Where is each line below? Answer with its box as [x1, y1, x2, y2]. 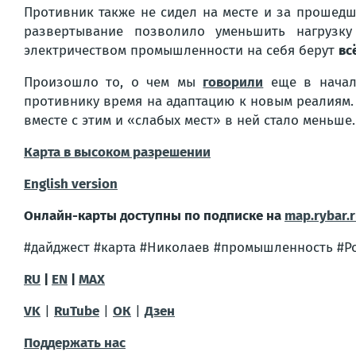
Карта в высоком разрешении [24, 144, 211, 161]
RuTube [54, 303, 99, 319]
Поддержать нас [24, 335, 126, 351]
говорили [203, 74, 264, 91]
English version [24, 176, 118, 192]
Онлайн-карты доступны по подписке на [24, 207, 284, 224]
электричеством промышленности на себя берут [24, 42, 339, 59]
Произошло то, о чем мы [24, 74, 203, 91]
